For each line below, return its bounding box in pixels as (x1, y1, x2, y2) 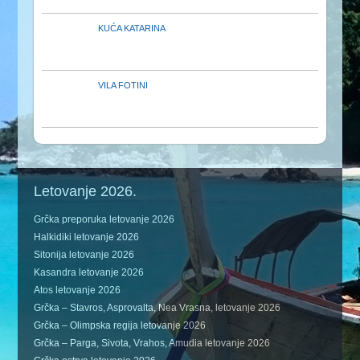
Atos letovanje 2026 (34, 284, 121, 297)
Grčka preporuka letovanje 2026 (34, 214, 175, 226)
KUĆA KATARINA (98, 23, 166, 34)
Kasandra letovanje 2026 (34, 267, 145, 279)
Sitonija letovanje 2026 (34, 249, 135, 261)
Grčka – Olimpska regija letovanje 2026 (34, 320, 207, 332)
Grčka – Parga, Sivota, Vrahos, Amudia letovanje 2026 (34, 337, 271, 350)
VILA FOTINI (98, 80, 149, 91)
